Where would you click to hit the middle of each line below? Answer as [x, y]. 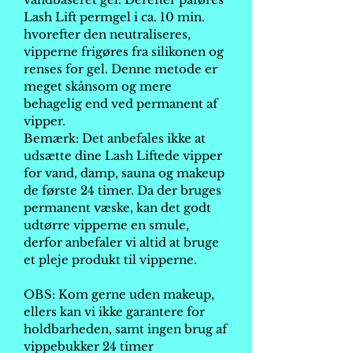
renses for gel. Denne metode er [121, 69]
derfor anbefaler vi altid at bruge [121, 242]
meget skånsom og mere [98, 86]
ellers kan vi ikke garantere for [114, 312]
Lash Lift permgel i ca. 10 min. [114, 17]
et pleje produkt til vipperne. [110, 260]
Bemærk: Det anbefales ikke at [115, 138]
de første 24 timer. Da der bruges [123, 190]
